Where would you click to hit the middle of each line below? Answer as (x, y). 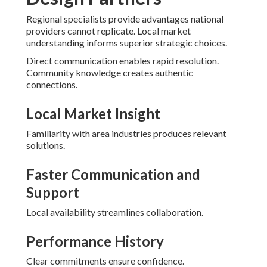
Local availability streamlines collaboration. (115, 212)
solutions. (46, 145)
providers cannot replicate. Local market (108, 31)
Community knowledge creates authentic (110, 73)
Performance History (95, 241)
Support (53, 193)
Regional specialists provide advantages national (125, 19)
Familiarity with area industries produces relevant (126, 133)
